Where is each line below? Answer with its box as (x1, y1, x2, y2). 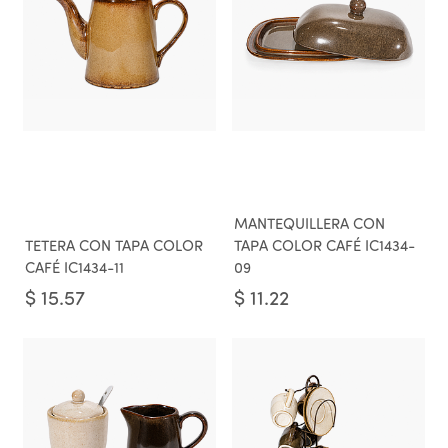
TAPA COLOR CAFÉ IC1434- (234, 240, 415, 255)
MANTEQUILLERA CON (234, 218, 385, 233)
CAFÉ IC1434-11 (25, 262, 124, 277)
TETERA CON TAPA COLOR (25, 240, 203, 255)
